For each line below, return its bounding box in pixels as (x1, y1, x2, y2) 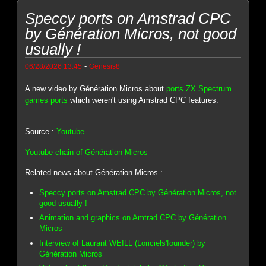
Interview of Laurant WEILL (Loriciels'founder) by (39, 238, 206, 248)
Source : (25, 127, 57, 137)
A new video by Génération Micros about (25, 84, 167, 93)
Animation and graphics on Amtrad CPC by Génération (39, 213, 227, 223)
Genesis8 (89, 62, 121, 70)
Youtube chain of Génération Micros (25, 147, 148, 157)
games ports (25, 95, 68, 104)
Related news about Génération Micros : (25, 168, 163, 178)
